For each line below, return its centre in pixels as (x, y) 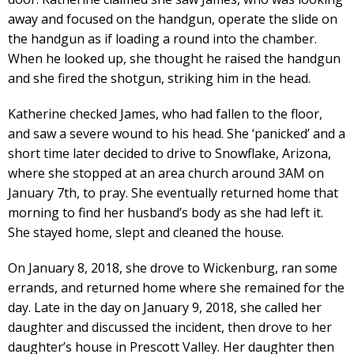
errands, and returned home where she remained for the (176, 288)
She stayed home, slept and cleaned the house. (146, 232)
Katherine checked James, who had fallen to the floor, (165, 114)
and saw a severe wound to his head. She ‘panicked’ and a (177, 134)
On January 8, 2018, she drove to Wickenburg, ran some (173, 268)
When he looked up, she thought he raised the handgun (174, 58)
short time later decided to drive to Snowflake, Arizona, (169, 153)
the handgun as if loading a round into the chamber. (162, 39)
